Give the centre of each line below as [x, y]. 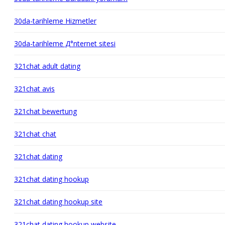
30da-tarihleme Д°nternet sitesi [65, 43]
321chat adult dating [47, 66]
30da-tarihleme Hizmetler [55, 21]
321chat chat [35, 134]
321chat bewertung [45, 111]
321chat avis [34, 88]
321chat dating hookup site [58, 201]
